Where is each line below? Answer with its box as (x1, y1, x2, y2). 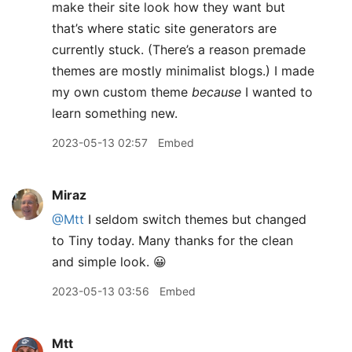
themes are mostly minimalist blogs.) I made (52, 63, 314, 79)
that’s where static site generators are (52, 20, 277, 36)
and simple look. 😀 (52, 254, 167, 269)
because (192, 84, 241, 100)
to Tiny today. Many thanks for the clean (52, 233, 293, 248)
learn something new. (52, 105, 178, 121)
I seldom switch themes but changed (84, 211, 306, 227)
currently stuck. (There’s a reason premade (52, 42, 306, 57)
